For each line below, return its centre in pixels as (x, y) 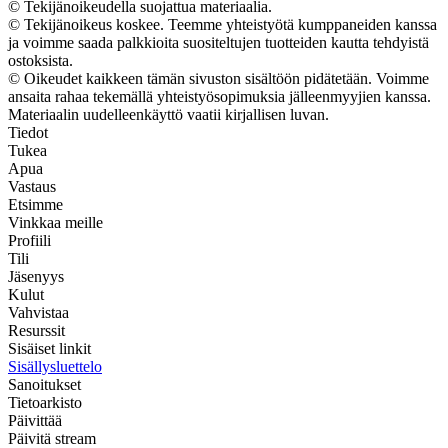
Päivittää (35, 420)
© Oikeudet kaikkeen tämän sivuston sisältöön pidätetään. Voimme (218, 78)
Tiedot (28, 132)
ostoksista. (40, 60)
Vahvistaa (38, 312)
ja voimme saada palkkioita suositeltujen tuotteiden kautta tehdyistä (218, 42)
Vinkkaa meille (55, 222)
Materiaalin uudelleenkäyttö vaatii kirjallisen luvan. (168, 114)
